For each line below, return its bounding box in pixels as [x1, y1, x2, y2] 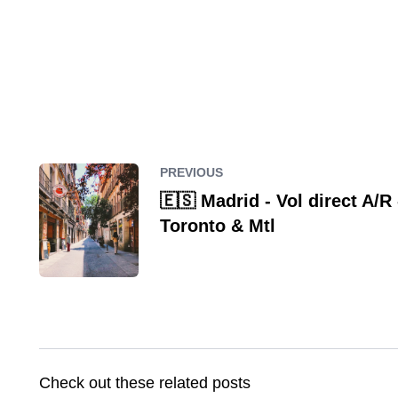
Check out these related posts [39, 374, 251, 392]
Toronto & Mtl [159, 216, 275, 235]
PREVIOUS [159, 165, 223, 179]
